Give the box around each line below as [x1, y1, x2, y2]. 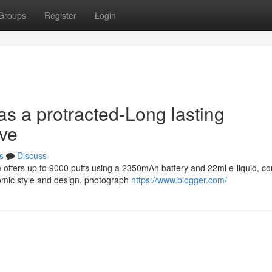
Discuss [17, 149, 47, 161]
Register [44, 9, 76, 21]
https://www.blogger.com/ [131, 174, 227, 186]
